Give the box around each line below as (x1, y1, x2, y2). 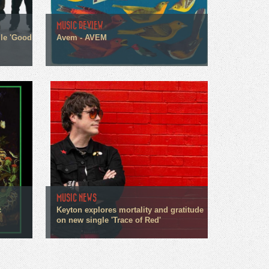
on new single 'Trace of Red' (56, 216, 161, 225)
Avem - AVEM (56, 33, 107, 42)
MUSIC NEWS (56, 193, 97, 203)
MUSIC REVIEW (56, 20, 103, 30)
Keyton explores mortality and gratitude (56, 206, 204, 215)
